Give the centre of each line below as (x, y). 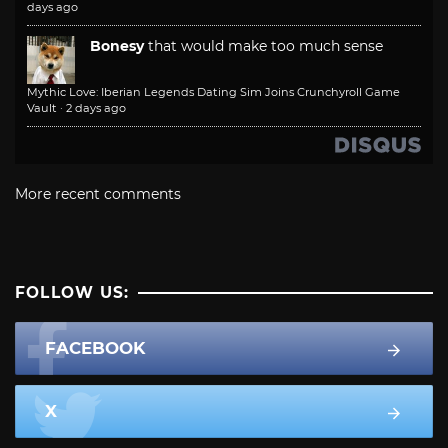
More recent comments (98, 194)
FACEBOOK (95, 348)
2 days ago (96, 108)
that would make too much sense (265, 46)
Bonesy (117, 46)
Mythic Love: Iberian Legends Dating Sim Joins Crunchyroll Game (213, 92)
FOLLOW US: (72, 293)
